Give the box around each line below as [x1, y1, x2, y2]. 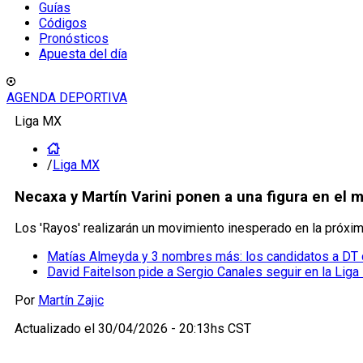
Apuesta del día [39, 46, 127, 62]
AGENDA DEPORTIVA [6, 90, 127, 105]
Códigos [39, 15, 87, 31]
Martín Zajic [38, 293, 104, 309]
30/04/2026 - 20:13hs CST [98, 321, 251, 337]
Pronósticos [39, 31, 109, 46]
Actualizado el [15, 321, 98, 337]
